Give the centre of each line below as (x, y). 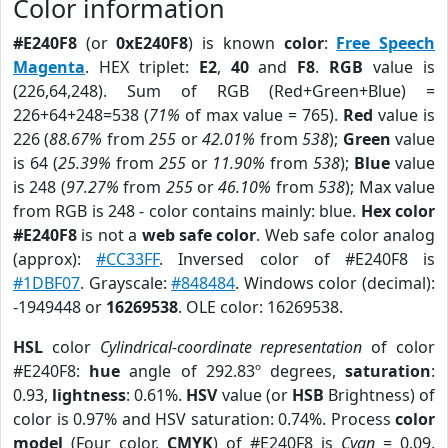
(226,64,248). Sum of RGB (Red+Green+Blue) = (224, 91)
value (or (254, 395)
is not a (109, 235)
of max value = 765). (261, 115)
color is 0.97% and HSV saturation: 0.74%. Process (204, 419)
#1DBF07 (46, 283)
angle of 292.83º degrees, (233, 371)
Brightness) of (379, 395)
